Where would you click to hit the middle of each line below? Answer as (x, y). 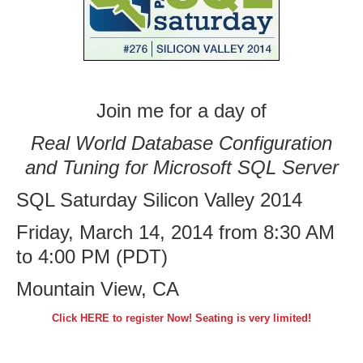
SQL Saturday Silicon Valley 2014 (159, 200)
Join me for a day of (181, 111)
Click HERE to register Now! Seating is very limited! (181, 318)
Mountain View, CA (98, 289)
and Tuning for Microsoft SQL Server (181, 167)
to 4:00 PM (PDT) (92, 256)
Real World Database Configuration (181, 143)
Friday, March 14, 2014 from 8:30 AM (175, 232)
